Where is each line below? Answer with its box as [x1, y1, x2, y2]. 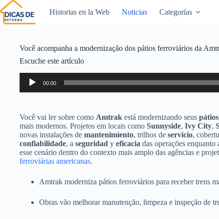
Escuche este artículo [20, 57, 84, 65]
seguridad [75, 139, 108, 148]
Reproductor [19, 72, 58, 81]
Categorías [159, 8, 192, 16]
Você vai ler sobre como [20, 112, 96, 121]
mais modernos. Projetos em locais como [20, 121, 147, 130]
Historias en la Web [49, 8, 109, 16]
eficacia [116, 139, 140, 148]
